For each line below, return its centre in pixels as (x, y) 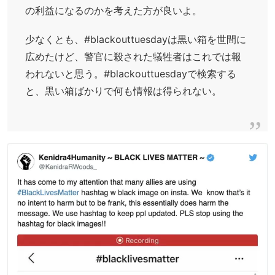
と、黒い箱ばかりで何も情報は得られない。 (123, 91)
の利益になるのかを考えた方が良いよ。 (113, 11)
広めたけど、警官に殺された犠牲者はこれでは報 (133, 57)
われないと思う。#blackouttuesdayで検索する (130, 74)
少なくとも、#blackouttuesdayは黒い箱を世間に (135, 40)
